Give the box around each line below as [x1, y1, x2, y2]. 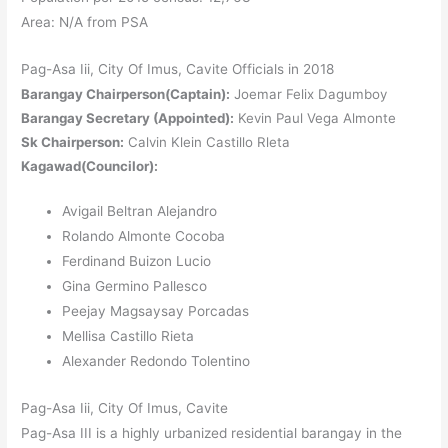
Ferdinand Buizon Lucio [62, 253, 212, 270]
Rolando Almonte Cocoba [62, 228, 226, 245]
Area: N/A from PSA [21, 13, 149, 30]
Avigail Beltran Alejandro [62, 203, 218, 220]
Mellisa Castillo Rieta [62, 328, 195, 345]
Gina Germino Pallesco [62, 278, 208, 295]
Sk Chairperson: [21, 133, 125, 150]
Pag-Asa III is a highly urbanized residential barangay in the [21, 425, 403, 442]
